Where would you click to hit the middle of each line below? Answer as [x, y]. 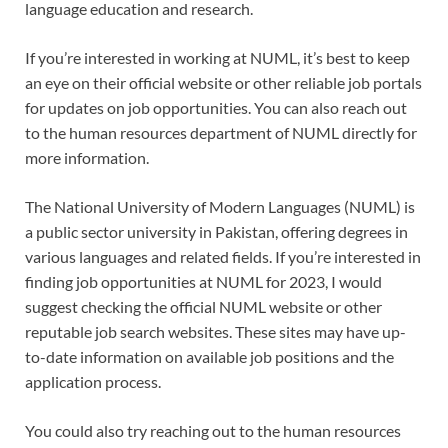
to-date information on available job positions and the [209, 357]
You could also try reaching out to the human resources [213, 431]
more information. [87, 158]
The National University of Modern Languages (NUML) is [220, 207]
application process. [93, 382]
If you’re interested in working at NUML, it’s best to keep [217, 58]
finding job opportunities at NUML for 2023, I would [203, 282]
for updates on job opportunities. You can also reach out [216, 108]
